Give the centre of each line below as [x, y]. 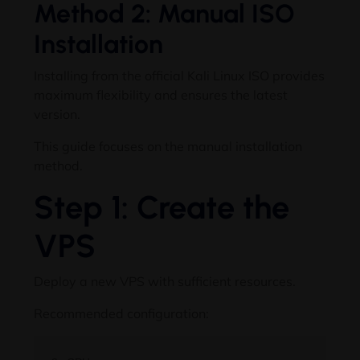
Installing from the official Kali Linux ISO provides [179, 76]
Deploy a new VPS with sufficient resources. [165, 281]
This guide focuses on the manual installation [168, 146]
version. [57, 114]
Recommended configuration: [121, 313]
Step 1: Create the [162, 207]
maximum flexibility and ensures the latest [161, 95]
